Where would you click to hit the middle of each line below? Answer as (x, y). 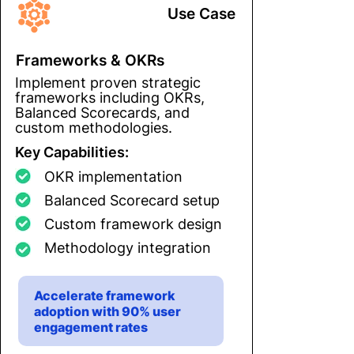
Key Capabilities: (72, 152)
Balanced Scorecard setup (132, 200)
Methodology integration (128, 247)
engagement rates (91, 327)
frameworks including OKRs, (110, 97)
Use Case (201, 13)
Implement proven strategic (108, 82)
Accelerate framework (105, 295)
